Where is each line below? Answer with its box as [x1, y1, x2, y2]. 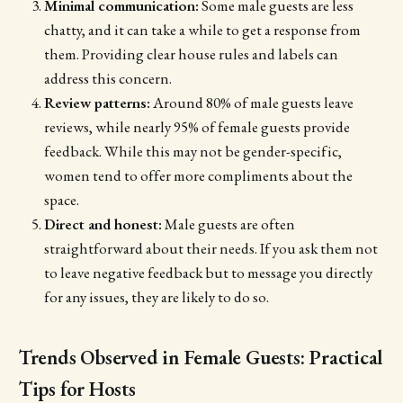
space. [43, 189, 79, 210]
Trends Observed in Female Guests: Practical [18, 343, 383, 371]
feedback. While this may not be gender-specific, [43, 140, 342, 161]
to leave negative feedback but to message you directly [43, 262, 372, 282]
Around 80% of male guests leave [149, 92, 354, 112]
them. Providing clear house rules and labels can [43, 43, 338, 64]
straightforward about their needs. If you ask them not [43, 237, 378, 258]
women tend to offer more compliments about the [43, 165, 353, 185]
